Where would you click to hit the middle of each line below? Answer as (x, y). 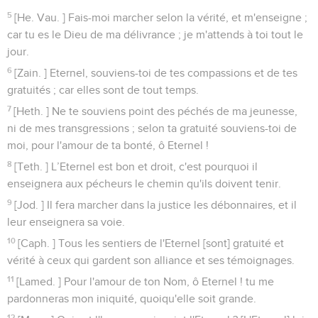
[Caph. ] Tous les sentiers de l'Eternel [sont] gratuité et (151, 243)
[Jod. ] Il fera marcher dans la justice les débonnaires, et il (156, 205)
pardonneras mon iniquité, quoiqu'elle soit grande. (132, 298)
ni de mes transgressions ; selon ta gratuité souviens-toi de (152, 128)
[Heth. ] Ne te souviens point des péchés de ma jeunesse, (156, 111)
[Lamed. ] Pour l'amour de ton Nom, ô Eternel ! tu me (146, 281)
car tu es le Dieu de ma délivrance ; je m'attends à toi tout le (155, 34)
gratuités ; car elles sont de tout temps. (103, 90)
